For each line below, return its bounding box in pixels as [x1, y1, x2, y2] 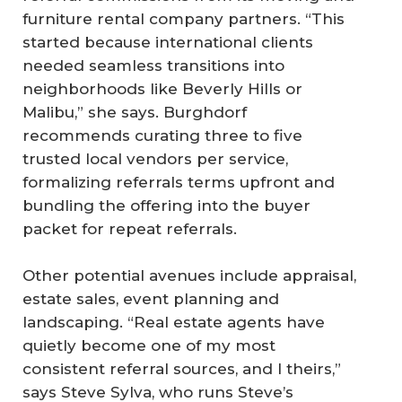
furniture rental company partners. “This [22, 10, 345, 29]
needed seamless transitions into [22, 57, 284, 75]
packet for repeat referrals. [22, 220, 237, 239]
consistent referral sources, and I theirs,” [22, 359, 341, 378]
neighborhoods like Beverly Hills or [22, 80, 302, 99]
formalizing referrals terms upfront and [22, 173, 335, 192]
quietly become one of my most [22, 336, 275, 354]
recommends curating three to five [22, 127, 302, 145]
